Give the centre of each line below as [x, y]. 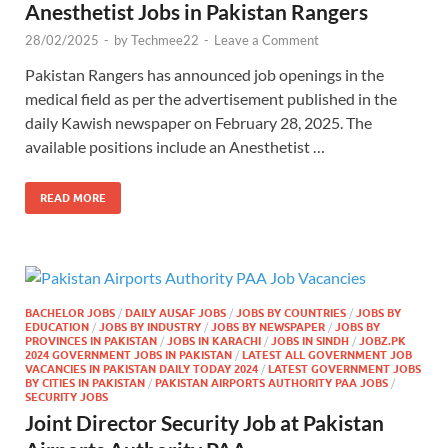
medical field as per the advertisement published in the [211, 98]
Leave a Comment [266, 39]
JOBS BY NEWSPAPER [268, 326]
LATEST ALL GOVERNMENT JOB [327, 354]
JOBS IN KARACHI [214, 340]
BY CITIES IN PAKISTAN [85, 382]
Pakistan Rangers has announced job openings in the [204, 74]
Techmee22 [165, 39]
